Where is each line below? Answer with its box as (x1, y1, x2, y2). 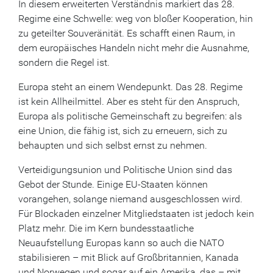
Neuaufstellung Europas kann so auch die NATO (18, 237, 224, 249)
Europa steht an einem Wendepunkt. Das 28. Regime (18, 81, 243, 93)
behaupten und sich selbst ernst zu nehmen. (18, 140, 207, 151)
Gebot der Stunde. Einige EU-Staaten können (18, 179, 208, 190)
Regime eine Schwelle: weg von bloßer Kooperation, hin (18, 13, 253, 24)
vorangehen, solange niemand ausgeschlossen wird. (18, 193, 243, 205)
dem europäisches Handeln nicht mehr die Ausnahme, (18, 42, 249, 54)
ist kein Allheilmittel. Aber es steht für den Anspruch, (18, 96, 239, 107)
